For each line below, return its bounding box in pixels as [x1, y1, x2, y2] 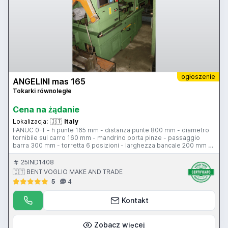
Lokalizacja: [13, 117, 48, 125]
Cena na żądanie [13, 104, 79, 115]
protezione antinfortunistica [13, 149, 96, 157]
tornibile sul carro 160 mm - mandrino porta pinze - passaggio [13, 133, 200, 141]
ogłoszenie [181, 72, 215, 80]
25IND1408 [21, 158, 54, 166]
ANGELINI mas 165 [13, 76, 85, 87]
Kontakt [121, 195, 149, 205]
